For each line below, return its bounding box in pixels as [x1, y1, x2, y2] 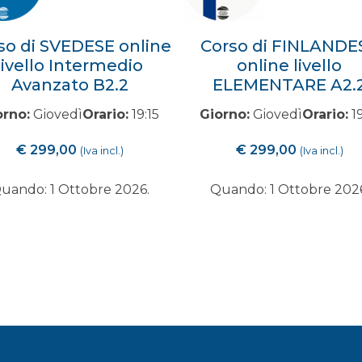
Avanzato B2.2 [11, 75, 128, 95]
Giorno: [200, 107, 250, 122]
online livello [237, 56, 343, 75]
